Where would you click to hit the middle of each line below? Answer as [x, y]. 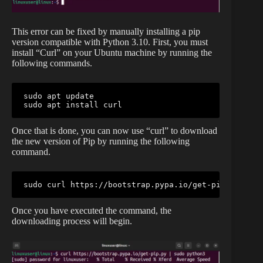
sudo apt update [59, 96]
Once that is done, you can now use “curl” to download [114, 131]
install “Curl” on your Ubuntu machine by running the [112, 53]
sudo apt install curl [73, 105]
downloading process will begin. [72, 221]
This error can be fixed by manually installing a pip [106, 32]
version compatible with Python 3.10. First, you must [110, 42]
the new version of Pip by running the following [101, 141]
